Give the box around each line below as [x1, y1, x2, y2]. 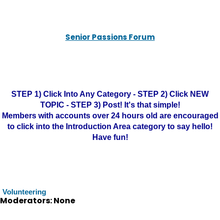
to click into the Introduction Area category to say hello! [7, 122, 213, 131]
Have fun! [92, 133, 128, 141]
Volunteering [2, 188, 46, 196]
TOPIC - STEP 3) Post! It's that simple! [40, 101, 180, 109]
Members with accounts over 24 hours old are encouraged [1, 111, 219, 120]
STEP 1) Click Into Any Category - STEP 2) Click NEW [11, 90, 209, 98]
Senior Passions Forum [65, 32, 155, 42]
